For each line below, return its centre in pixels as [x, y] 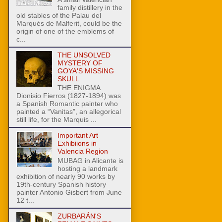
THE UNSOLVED [84, 55]
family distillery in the [90, 7]
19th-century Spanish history [61, 185]
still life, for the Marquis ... [56, 120]
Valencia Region [83, 151]
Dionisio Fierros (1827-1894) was [69, 96]
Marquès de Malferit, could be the [69, 23]
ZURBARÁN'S [79, 216]
